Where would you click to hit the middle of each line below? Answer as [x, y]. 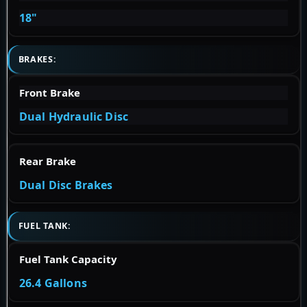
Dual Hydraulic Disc [74, 116]
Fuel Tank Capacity [68, 259]
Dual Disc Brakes [66, 185]
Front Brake [50, 92]
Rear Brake [48, 161]
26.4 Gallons [53, 283]
